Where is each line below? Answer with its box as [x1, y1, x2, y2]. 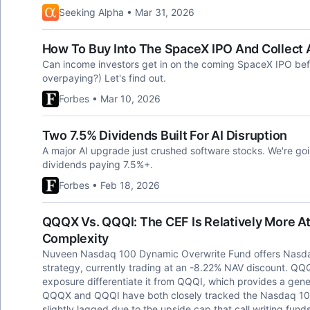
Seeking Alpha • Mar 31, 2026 [58, 6, 194, 18]
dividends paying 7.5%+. [42, 158, 153, 170]
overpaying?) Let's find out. [42, 72, 166, 84]
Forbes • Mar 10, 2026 [58, 93, 161, 104]
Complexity [42, 231, 109, 246]
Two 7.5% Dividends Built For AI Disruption [42, 128, 287, 143]
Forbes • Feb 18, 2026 [58, 179, 160, 191]
